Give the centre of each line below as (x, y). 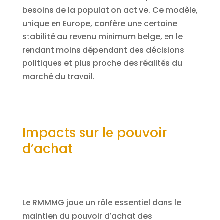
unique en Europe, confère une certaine (99, 23)
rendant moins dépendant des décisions (103, 50)
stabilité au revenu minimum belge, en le (102, 36)
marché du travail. (58, 76)
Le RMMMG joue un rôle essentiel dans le (101, 202)
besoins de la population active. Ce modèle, (110, 10)
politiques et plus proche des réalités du (102, 63)
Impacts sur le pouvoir (94, 132)
